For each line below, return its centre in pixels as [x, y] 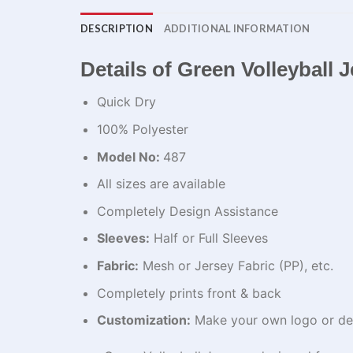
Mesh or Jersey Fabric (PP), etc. [236, 265]
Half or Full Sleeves [208, 238]
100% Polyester [142, 129]
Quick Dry [126, 102]
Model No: [130, 156]
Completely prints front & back [189, 293]
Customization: [143, 320]
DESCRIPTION [117, 28]
